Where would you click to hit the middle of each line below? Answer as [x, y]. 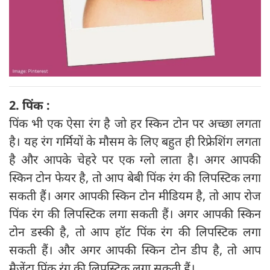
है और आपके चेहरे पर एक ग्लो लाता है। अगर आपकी [135, 159]
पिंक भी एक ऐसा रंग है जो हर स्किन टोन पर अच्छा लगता [135, 123]
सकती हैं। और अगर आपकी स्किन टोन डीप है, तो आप [135, 250]
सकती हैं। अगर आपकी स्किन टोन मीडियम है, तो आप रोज [135, 195]
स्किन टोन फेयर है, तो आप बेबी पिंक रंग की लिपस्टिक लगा [135, 177]
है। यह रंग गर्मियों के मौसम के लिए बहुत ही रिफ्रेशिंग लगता [135, 141]
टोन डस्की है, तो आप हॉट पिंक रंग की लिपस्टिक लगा [135, 231]
